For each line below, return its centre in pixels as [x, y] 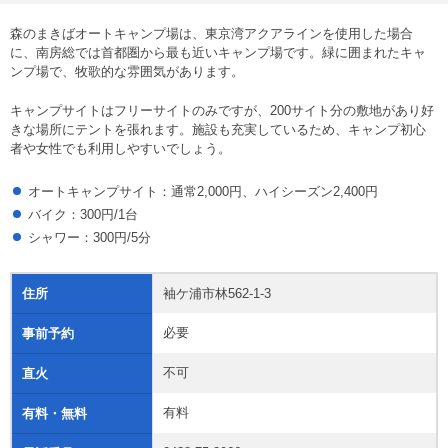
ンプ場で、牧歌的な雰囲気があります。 [127, 72]
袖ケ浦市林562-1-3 [217, 294]
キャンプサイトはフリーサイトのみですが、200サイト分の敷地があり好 [222, 111]
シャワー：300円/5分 [89, 238]
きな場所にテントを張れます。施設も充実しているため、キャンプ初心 [218, 130]
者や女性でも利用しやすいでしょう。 [120, 149]
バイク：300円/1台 [83, 215]
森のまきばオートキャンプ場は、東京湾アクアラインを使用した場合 [211, 34]
